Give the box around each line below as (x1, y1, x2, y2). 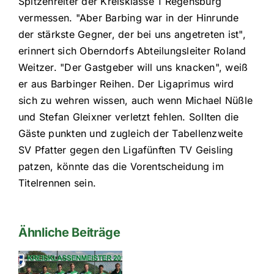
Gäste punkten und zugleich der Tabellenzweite (18, 127, 243, 139)
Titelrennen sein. (18, 176, 97, 189)
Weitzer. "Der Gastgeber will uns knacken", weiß (18, 61, 248, 73)
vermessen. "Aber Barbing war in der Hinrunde (18, 11, 239, 24)
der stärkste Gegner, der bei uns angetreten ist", (18, 28, 246, 40)
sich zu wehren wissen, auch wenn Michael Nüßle (18, 94, 253, 106)
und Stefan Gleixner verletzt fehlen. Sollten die (18, 110, 239, 123)
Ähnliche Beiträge (18, 224, 120, 240)
